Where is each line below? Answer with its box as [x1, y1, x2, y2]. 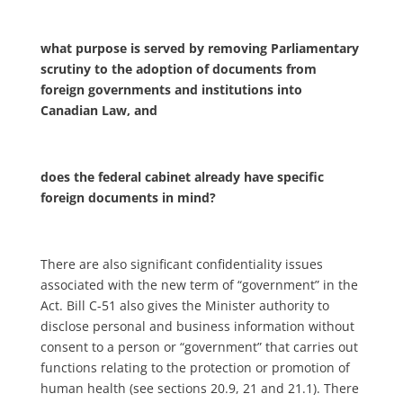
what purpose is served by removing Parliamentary [40, 40, 359, 58]
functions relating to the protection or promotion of [40, 359, 350, 377]
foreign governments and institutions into [40, 81, 302, 99]
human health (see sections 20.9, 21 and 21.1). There [40, 380, 359, 398]
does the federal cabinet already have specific [40, 168, 324, 186]
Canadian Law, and [40, 102, 157, 120]
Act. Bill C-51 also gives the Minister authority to [40, 297, 329, 315]
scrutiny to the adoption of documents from [40, 60, 317, 78]
